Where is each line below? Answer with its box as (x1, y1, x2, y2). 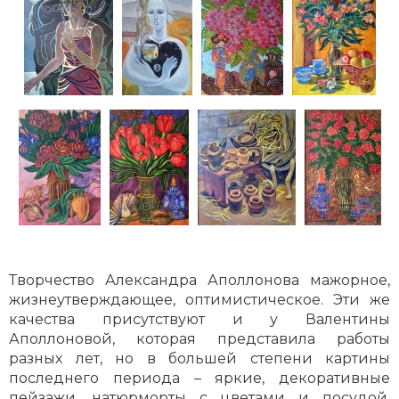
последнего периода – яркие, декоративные (9, 370, 390, 387)
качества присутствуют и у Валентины (9, 311, 390, 329)
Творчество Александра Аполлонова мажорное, (9, 272, 390, 289)
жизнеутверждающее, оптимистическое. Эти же (9, 291, 390, 309)
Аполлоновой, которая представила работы (9, 330, 390, 348)
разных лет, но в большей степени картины (9, 350, 390, 368)
